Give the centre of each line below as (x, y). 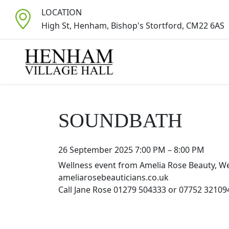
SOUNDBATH (120, 120)
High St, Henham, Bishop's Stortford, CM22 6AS (133, 25)
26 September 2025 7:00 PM (112, 150)
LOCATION (62, 12)
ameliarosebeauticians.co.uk (113, 177)
